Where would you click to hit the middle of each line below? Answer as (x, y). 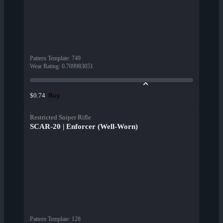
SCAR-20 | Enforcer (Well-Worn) (84, 127)
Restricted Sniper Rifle (60, 117)
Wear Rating (44, 66)
